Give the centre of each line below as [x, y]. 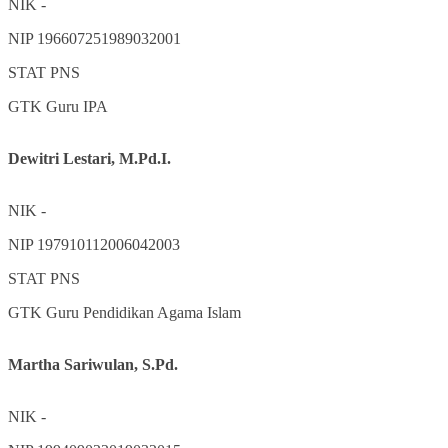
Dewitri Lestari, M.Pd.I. [89, 158]
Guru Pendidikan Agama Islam [143, 312]
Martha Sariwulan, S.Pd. [93, 364]
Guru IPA [77, 106]
